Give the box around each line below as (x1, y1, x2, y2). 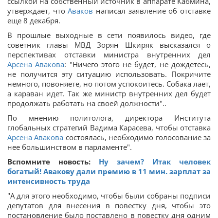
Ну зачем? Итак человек (99, 157, 211, 166)
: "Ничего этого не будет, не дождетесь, (64, 59, 211, 69)
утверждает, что (7, 6, 68, 16)
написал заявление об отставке (93, 6, 211, 16)
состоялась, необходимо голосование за (63, 132, 211, 142)
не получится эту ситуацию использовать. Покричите (7, 69, 211, 79)
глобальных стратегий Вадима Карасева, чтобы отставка (7, 123, 211, 132)
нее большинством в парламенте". (7, 142, 132, 152)
